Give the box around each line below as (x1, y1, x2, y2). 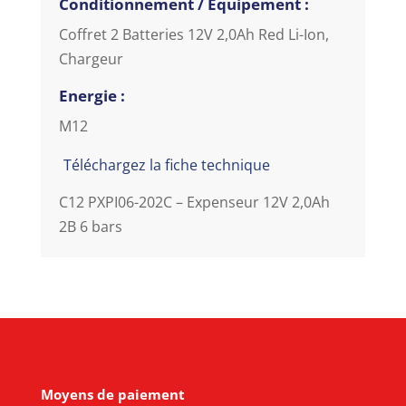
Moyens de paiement (40, 384, 185, 403)
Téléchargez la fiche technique (63, 154, 270, 175)
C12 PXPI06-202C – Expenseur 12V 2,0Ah (58, 191, 330, 212)
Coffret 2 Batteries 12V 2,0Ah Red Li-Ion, (58, 24, 329, 44)
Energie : (58, 84, 125, 106)
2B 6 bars (58, 216, 122, 237)
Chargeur (58, 48, 123, 69)
